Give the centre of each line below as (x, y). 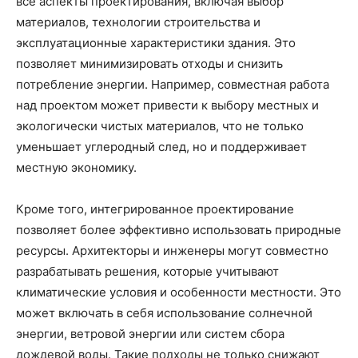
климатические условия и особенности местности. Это (179, 292)
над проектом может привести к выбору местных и (167, 105)
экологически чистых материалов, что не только (160, 126)
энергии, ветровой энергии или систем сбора (150, 334)
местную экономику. (76, 168)
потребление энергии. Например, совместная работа (173, 85)
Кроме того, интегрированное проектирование (155, 209)
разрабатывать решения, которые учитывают (147, 272)
